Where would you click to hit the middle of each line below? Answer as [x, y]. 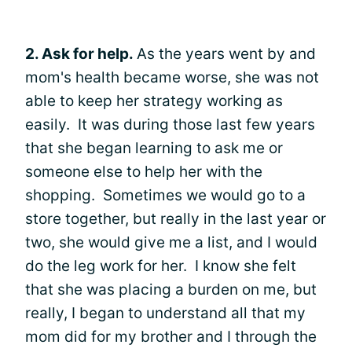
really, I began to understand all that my [165, 313]
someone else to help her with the [144, 171]
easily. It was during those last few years [170, 124]
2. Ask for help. [81, 53]
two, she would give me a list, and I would [171, 242]
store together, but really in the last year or [176, 218]
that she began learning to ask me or [154, 148]
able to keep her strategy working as [154, 101]
